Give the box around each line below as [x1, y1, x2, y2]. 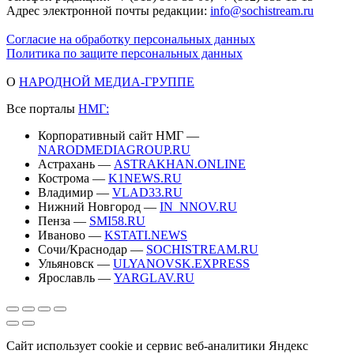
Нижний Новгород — [38, 200, 160, 214]
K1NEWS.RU [108, 171, 182, 186]
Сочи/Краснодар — [38, 243, 146, 257]
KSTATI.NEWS [104, 228, 187, 243]
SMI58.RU [89, 214, 145, 228]
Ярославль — [38, 271, 114, 285]
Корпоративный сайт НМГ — [38, 129, 199, 143]
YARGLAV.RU [114, 271, 194, 285]
